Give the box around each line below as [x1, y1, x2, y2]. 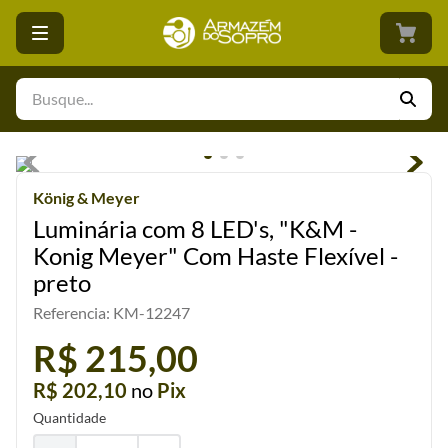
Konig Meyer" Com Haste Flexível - [33, 241, 398, 270]
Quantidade [33, 409, 106, 426]
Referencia [33, 303, 106, 322]
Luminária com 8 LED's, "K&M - [33, 214, 357, 243]
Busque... [15, 76, 76, 95]
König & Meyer [33, 188, 140, 207]
